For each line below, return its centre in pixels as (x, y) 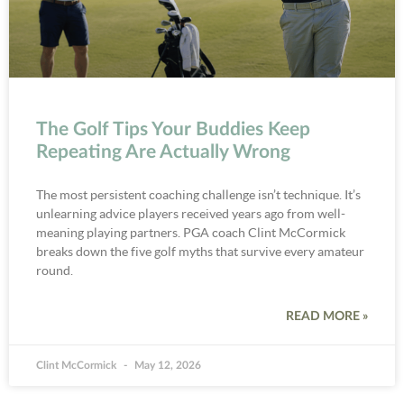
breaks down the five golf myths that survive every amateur (200, 251)
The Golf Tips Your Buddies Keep (173, 129)
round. (55, 270)
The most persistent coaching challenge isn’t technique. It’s (198, 194)
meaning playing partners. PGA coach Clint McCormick (191, 232)
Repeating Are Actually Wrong (163, 151)
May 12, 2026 (166, 365)
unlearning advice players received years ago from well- (191, 213)
